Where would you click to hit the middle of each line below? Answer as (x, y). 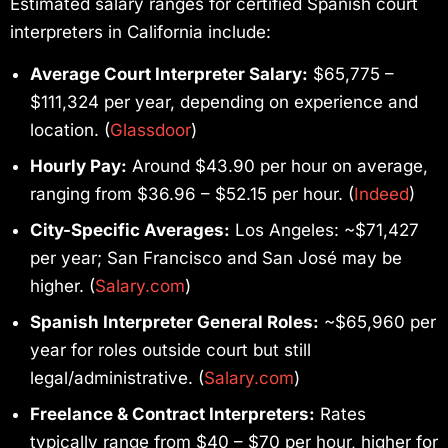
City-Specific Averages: (130, 230)
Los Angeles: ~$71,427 (324, 230)
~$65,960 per (377, 322)
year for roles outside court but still (170, 350)
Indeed (381, 194)
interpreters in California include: (140, 31)
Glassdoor (150, 130)
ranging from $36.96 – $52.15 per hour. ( (192, 194)
